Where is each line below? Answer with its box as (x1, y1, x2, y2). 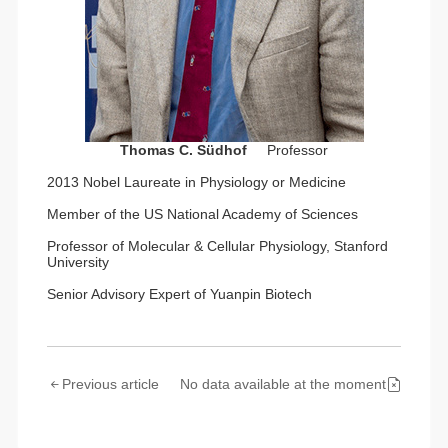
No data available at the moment (180, 376, 387, 393)
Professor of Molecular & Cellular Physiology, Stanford (46, 237, 388, 254)
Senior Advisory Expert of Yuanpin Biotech (46, 285, 312, 302)
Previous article (61, 376, 159, 393)
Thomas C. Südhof (120, 141, 247, 158)
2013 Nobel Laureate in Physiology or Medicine (46, 173, 346, 190)
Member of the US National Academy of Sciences (46, 205, 358, 222)
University (46, 253, 109, 270)
